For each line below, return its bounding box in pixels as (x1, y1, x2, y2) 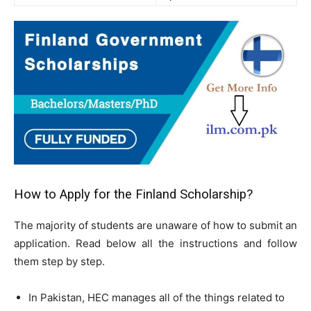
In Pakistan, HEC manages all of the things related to (28, 291, 285, 305)
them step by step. (14, 255, 105, 269)
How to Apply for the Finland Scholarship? (14, 187, 253, 203)
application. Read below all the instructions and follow (14, 237, 297, 251)
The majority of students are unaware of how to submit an (14, 219, 297, 233)
